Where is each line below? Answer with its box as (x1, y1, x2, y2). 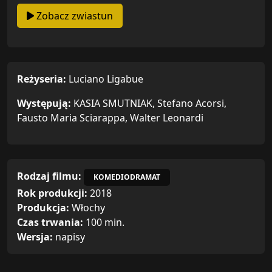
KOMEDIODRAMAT (93, 171, 160, 182)
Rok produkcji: (17, 186, 90, 200)
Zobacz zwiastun (34, 8, 113, 22)
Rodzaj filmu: (17, 169, 84, 183)
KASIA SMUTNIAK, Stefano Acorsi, (73, 96, 226, 110)
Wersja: (17, 229, 55, 243)
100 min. (86, 215, 124, 229)
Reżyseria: (17, 72, 69, 86)
